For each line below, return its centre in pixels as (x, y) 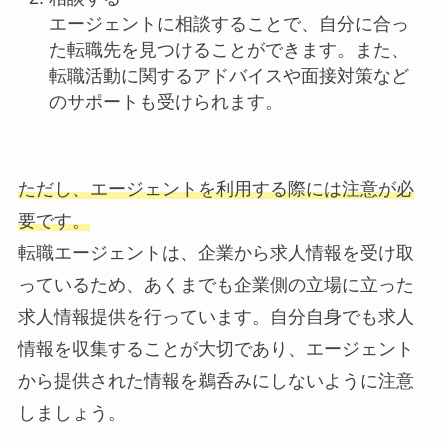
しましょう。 (71, 413)
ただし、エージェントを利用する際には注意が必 (215, 189)
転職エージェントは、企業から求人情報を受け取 (215, 253)
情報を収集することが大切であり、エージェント (215, 349)
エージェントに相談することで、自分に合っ (229, 24)
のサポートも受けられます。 (166, 102)
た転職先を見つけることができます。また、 (229, 50)
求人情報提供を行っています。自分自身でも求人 (215, 317)
